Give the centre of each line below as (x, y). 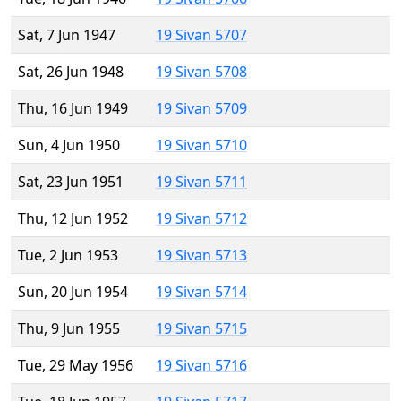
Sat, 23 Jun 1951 (71, 182)
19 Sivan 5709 (201, 109)
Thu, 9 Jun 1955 (69, 329)
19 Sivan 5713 (201, 256)
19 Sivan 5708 (201, 72)
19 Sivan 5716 (201, 366)
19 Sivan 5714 (201, 292)
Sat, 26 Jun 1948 (71, 72)
